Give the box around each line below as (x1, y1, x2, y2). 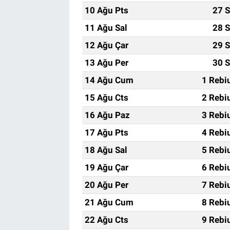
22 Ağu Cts (84, 214, 128, 225)
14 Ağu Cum (84, 74, 133, 85)
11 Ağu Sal (84, 22, 127, 33)
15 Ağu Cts (84, 92, 128, 103)
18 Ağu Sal (84, 144, 127, 155)
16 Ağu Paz (84, 109, 130, 120)
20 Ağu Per (84, 179, 128, 190)
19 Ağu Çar (84, 162, 128, 172)
